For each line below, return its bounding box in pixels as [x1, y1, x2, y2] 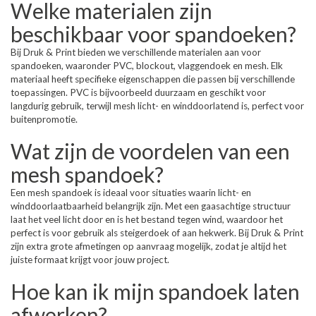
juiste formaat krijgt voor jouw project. [11, 254, 169, 265]
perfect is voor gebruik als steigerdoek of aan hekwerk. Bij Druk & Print [11, 227, 303, 238]
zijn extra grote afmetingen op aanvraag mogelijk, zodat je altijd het [11, 241, 286, 252]
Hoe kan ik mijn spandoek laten [11, 279, 300, 304]
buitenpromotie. [11, 114, 78, 125]
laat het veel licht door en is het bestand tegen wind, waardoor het [11, 214, 283, 225]
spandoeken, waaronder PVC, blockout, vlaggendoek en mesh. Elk [11, 60, 283, 71]
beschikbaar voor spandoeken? [11, 21, 296, 47]
